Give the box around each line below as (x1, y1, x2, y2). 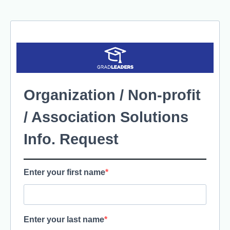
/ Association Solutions (24, 109, 188, 126)
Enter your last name (24, 215, 104, 224)
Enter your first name (24, 168, 105, 177)
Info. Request (24, 131, 119, 148)
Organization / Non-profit (24, 87, 201, 104)
